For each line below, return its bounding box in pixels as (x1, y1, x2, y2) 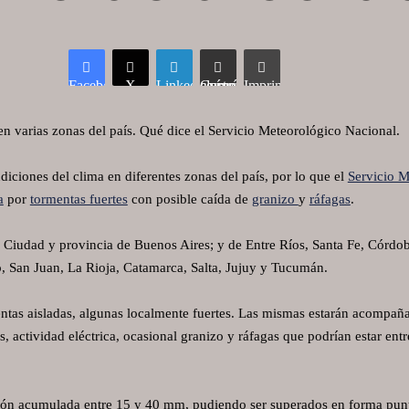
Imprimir (243, 78, 294, 94)
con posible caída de (127, 192, 252, 207)
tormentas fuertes (29, 192, 128, 207)
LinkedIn (155, 78, 209, 94)
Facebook (68, 78, 125, 94)
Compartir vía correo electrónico (199, 78, 263, 94)
